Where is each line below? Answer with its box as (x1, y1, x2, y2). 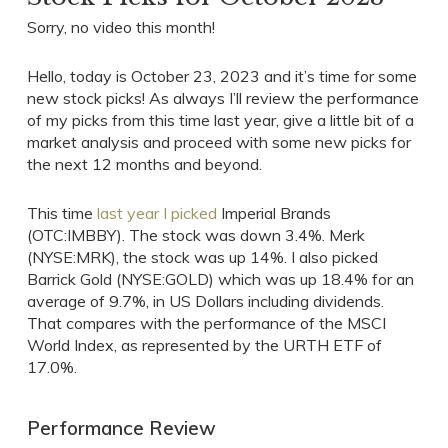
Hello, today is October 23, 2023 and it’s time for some (26, 66, 417, 86)
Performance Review (26, 416, 216, 440)
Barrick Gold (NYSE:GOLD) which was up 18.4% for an (26, 269, 414, 289)
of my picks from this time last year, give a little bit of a (26, 110, 414, 130)
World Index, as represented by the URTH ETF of (26, 335, 382, 355)
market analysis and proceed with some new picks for (26, 132, 411, 152)
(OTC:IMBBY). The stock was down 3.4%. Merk (26, 225, 365, 245)
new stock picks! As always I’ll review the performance (26, 88, 419, 108)
